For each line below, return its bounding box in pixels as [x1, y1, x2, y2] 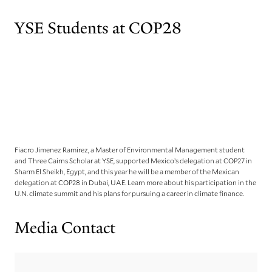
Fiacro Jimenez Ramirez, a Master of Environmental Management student [15, 144, 245, 155]
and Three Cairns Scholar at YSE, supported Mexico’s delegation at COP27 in [15, 155, 252, 166]
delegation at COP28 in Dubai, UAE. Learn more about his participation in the [15, 177, 256, 188]
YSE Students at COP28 [15, 18, 182, 39]
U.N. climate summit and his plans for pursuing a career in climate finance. [15, 188, 245, 199]
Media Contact [15, 217, 115, 239]
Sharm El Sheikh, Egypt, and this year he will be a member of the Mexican [15, 166, 239, 177]
